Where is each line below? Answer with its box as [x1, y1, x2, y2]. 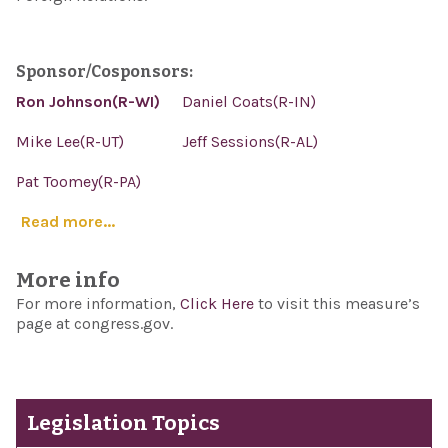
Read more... [20, 212, 115, 231]
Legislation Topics [26, 411, 220, 436]
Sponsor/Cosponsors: [15, 62, 193, 81]
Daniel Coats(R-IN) [182, 92, 317, 111]
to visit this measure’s [257, 294, 420, 313]
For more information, [15, 294, 180, 313]
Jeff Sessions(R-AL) [182, 132, 319, 151]
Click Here [179, 294, 258, 313]
